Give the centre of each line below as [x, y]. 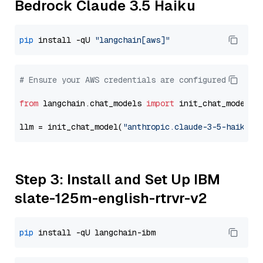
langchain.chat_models [92, 103]
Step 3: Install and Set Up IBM [117, 179]
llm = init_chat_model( [71, 127]
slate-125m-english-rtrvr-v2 [111, 198]
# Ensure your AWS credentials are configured [123, 80]
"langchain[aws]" [132, 40]
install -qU [64, 40]
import [160, 103]
